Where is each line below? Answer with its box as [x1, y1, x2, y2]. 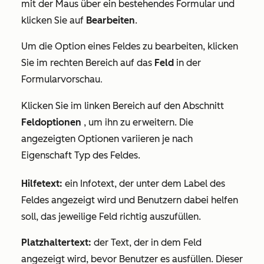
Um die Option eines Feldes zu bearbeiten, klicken [21, 41, 238, 52]
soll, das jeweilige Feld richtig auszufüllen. [21, 211, 201, 222]
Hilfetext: [21, 178, 62, 189]
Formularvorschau [21, 74, 100, 85]
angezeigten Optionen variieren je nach [21, 133, 193, 144]
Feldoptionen [21, 117, 81, 128]
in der [174, 57, 201, 68]
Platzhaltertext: [21, 237, 91, 248]
